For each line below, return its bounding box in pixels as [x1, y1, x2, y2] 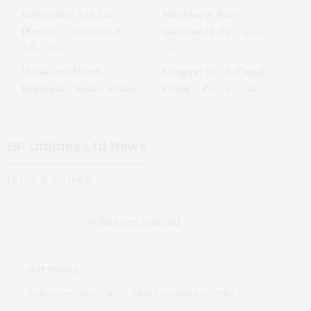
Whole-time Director [22, 64, 108, 78]
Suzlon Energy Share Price [28, 288, 117, 299]
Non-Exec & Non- [162, 7, 237, 22]
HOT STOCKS [28, 264, 78, 276]
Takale [162, 41, 188, 54]
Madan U [244, 24, 280, 37]
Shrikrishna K [68, 24, 123, 37]
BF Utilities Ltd [7, 139, 106, 154]
